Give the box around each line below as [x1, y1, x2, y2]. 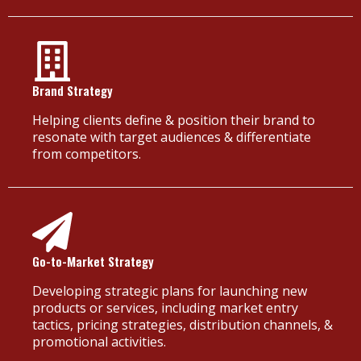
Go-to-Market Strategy [32, 251, 154, 270]
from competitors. [32, 144, 141, 163]
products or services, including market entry [32, 298, 298, 317]
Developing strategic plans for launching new [32, 281, 307, 300]
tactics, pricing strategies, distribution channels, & [32, 315, 333, 334]
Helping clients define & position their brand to [32, 110, 315, 129]
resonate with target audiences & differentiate [32, 127, 311, 146]
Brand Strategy [32, 81, 113, 99]
